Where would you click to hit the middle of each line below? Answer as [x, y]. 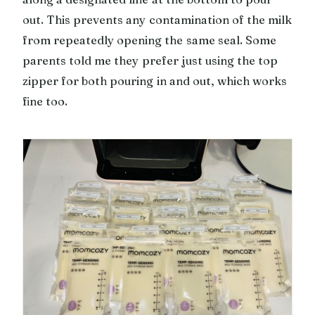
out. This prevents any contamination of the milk [157, 19]
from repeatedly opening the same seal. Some [149, 40]
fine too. [45, 101]
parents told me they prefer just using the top [150, 60]
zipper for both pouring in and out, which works [155, 81]
